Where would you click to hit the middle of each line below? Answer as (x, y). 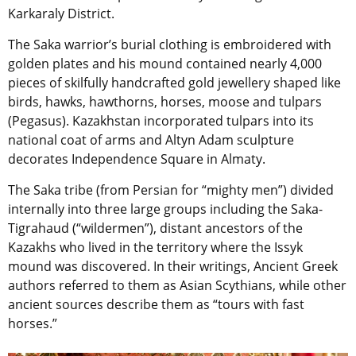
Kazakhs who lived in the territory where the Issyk (155, 247)
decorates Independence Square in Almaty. (137, 159)
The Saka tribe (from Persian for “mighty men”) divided (171, 190)
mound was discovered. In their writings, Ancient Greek (173, 266)
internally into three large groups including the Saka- (165, 209)
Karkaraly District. (61, 13)
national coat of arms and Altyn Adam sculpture (151, 139)
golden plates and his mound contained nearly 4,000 (165, 63)
